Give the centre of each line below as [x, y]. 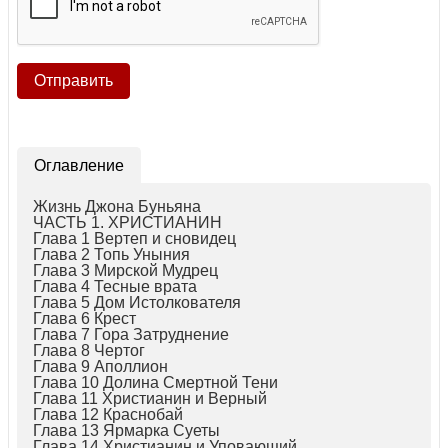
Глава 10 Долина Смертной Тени [155, 382]
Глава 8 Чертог [89, 350]
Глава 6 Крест [84, 318]
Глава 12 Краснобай [108, 414]
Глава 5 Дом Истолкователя [137, 302]
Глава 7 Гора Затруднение [131, 334]
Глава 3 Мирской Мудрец [125, 270]
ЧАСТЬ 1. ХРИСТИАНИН [127, 222]
